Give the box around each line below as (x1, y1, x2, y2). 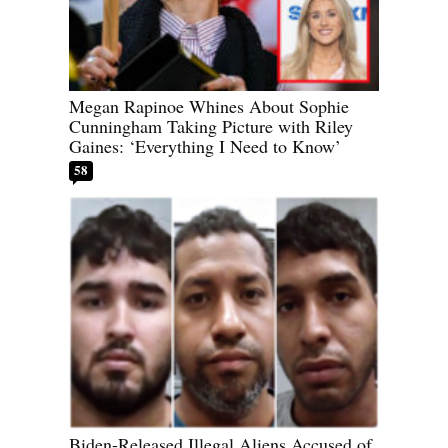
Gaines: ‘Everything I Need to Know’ (69, 134, 341, 159)
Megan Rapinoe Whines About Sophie (69, 94, 349, 119)
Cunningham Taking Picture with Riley (69, 114, 353, 139)
